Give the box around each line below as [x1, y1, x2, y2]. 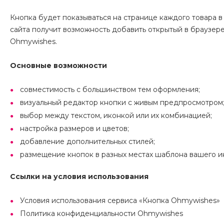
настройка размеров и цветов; [20, 124, 129, 133]
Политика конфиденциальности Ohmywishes [20, 209, 183, 218]
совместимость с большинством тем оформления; [20, 85, 200, 94]
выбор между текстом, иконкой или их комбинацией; [20, 111, 212, 120]
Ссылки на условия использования [10, 172, 148, 181]
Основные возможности [10, 61, 107, 70]
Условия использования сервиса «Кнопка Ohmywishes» [20, 196, 220, 205]
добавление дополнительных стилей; [20, 137, 155, 146]
